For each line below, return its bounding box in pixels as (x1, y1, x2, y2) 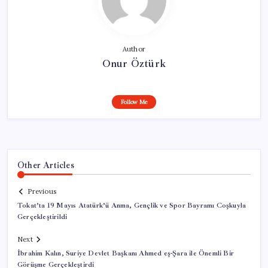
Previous (28, 187, 56, 196)
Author (122, 44, 146, 53)
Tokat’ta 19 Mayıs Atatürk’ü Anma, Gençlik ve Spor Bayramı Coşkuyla (17, 201, 246, 211)
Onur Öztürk (102, 56, 166, 70)
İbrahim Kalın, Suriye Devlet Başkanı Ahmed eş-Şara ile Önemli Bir (17, 249, 234, 258)
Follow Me (120, 98, 148, 106)
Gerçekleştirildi (17, 212, 68, 222)
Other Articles (17, 159, 74, 170)
